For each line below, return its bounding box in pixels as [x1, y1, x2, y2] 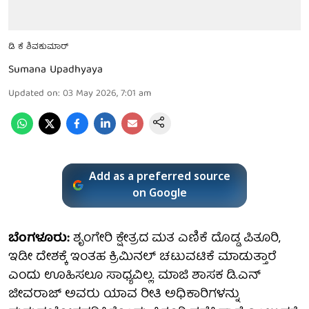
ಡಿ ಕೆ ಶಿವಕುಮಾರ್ [8, 39, 68, 54]
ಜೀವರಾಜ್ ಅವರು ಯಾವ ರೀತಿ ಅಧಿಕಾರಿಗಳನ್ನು [8, 283, 239, 306]
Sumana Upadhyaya [8, 60, 103, 80]
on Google [132, 186, 188, 201]
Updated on [8, 85, 58, 102]
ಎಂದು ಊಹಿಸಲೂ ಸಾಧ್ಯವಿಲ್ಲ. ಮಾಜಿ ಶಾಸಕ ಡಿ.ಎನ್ [8, 265, 261, 287]
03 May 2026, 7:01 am [63, 85, 151, 102]
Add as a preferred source [89, 170, 231, 184]
